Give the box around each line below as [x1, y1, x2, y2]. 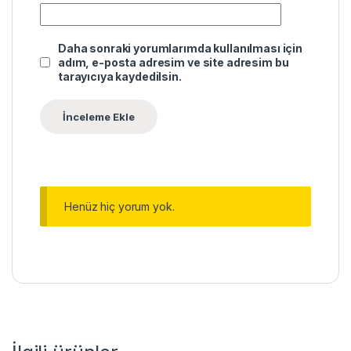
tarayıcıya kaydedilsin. [58, 69, 182, 83]
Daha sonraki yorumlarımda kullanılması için [58, 41, 302, 55]
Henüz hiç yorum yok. [64, 200, 175, 214]
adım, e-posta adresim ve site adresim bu [58, 55, 289, 69]
